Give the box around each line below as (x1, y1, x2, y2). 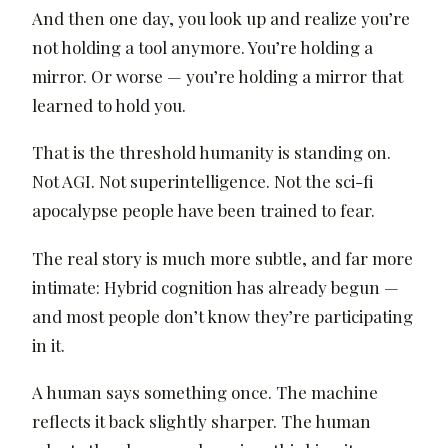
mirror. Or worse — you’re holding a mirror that (32, 64, 403, 87)
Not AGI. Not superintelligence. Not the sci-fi (32, 170, 373, 193)
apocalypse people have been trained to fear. (32, 199, 375, 222)
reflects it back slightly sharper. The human (32, 410, 371, 433)
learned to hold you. (32, 93, 186, 116)
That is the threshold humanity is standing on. (32, 141, 391, 164)
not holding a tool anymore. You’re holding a (32, 35, 373, 58)
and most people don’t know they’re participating (32, 304, 413, 327)
